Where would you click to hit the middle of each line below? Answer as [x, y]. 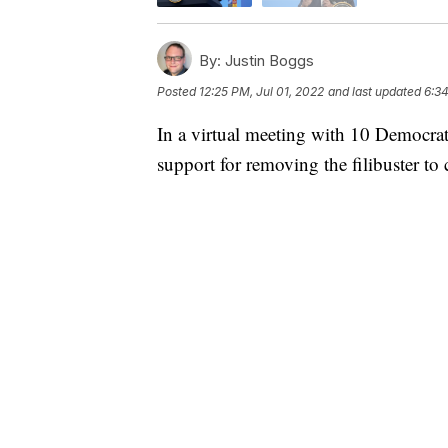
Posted [178, 91]
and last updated [374, 91]
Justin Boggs [267, 60]
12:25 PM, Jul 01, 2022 [261, 91]
